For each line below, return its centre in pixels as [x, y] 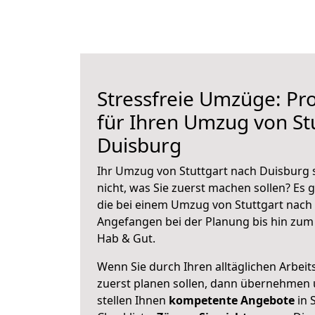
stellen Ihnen [133, 300]
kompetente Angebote [232, 300]
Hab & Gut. [126, 238]
